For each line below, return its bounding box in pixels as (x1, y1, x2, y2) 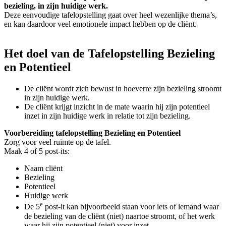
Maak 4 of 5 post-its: (4, 147, 70, 156)
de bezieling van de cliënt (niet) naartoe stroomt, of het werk (24, 211, 215, 220)
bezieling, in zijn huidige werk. (4, 2, 108, 11)
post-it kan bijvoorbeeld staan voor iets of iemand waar (43, 202, 219, 211)
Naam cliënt (24, 164, 63, 173)
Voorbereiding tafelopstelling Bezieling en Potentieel (4, 129, 181, 138)
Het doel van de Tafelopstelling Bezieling (4, 47, 215, 61)
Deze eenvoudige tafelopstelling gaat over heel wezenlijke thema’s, (4, 11, 217, 20)
